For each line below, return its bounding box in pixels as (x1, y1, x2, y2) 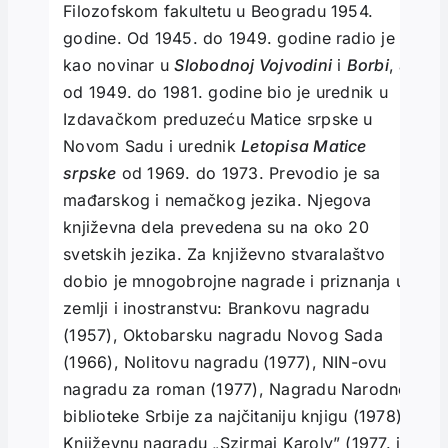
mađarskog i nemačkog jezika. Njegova (63, 190, 372, 211)
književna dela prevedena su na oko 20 (63, 217, 369, 238)
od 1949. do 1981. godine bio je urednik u (63, 82, 388, 103)
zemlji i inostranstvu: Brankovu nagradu (63, 298, 370, 319)
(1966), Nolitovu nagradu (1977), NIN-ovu (63, 352, 387, 373)
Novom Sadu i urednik (63, 136, 242, 157)
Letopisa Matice (241, 136, 367, 157)
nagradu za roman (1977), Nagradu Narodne (63, 379, 408, 400)
